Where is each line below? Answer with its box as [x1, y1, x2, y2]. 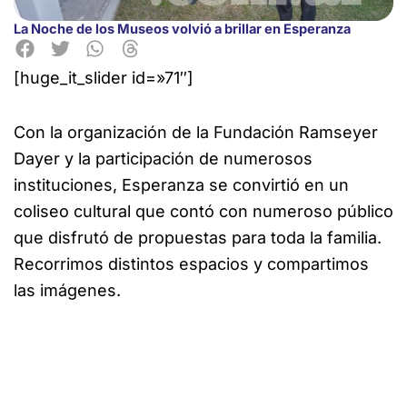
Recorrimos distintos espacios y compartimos [14, 254, 369, 274]
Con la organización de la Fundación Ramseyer [14, 123, 378, 143]
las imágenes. [14, 281, 121, 301]
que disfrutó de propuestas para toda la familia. [14, 228, 382, 248]
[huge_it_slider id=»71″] [14, 67, 194, 87]
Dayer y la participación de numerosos [14, 149, 313, 169]
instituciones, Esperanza [14, 175, 204, 195]
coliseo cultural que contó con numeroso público [14, 202, 393, 222]
